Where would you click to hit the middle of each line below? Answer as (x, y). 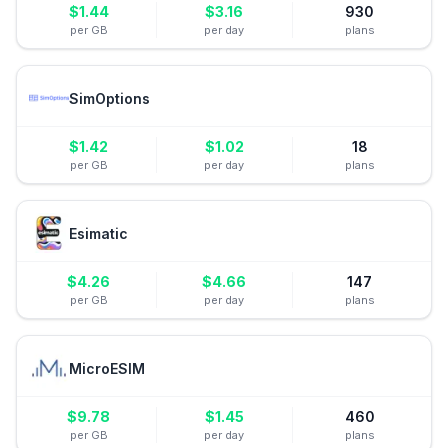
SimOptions (109, 98)
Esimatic (98, 233)
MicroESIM (107, 368)
